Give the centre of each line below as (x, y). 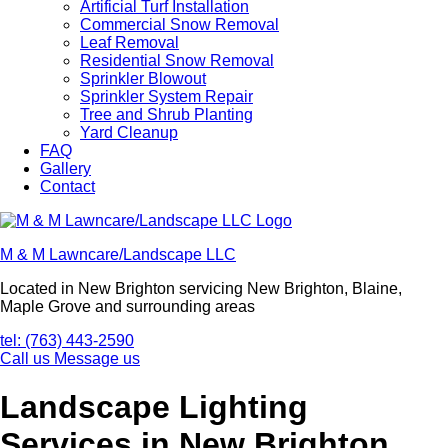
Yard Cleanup (129, 132)
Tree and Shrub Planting (166, 114)
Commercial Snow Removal (179, 24)
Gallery (65, 168)
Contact (67, 186)
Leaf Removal (129, 42)
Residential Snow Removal (177, 60)
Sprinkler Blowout (143, 78)
